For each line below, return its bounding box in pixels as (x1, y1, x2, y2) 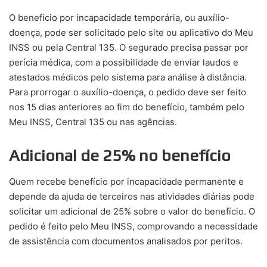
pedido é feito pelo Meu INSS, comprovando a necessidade (9, 221, 258, 232)
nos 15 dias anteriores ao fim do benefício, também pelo (9, 101, 244, 113)
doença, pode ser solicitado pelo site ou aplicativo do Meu (9, 26, 253, 38)
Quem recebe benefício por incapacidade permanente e (9, 176, 244, 188)
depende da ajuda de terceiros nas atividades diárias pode (9, 191, 254, 203)
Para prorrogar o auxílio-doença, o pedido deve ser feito (9, 86, 246, 98)
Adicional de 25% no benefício (9, 145, 231, 164)
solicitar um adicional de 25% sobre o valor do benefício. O (9, 206, 255, 218)
